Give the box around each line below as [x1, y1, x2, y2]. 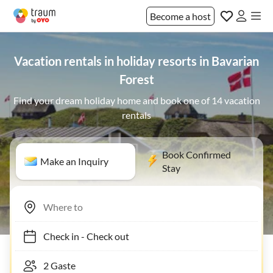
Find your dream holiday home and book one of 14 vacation [13, 94, 260, 106]
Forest [119, 72, 154, 87]
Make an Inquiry [40, 155, 108, 167]
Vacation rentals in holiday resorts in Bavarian [14, 54, 259, 68]
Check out [80, 230, 123, 242]
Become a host [150, 10, 211, 22]
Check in [37, 230, 73, 242]
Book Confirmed [162, 149, 231, 160]
